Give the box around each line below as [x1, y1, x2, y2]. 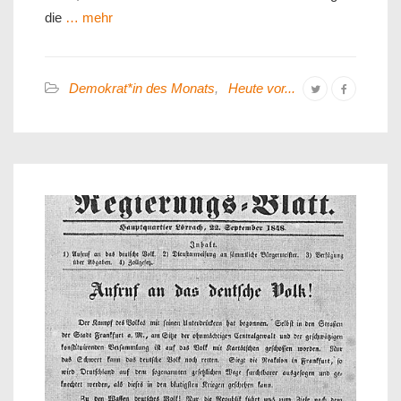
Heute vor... [228, 80, 295, 96]
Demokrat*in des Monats [69, 80, 215, 96]
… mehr [62, 9, 113, 25]
